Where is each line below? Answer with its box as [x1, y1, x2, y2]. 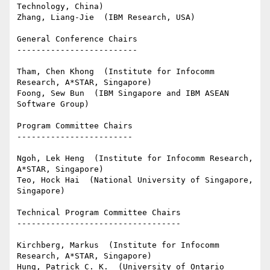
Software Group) [17, 99, 89, 109]
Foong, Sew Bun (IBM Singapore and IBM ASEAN [17, 89, 229, 98]
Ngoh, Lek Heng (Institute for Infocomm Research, [17, 154, 253, 163]
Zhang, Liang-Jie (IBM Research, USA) [17, 13, 195, 22]
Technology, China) [17, 2, 104, 11]
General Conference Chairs [17, 34, 137, 44]
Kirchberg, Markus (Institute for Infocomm [17, 240, 219, 250]
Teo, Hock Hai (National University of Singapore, [17, 175, 253, 185]
